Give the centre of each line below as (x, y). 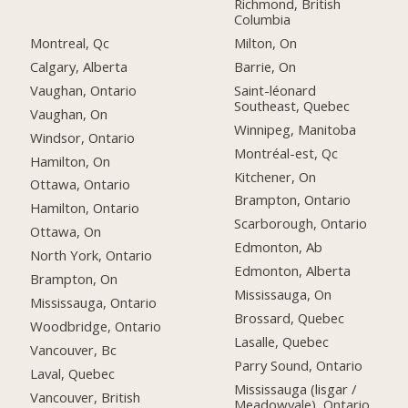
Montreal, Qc (70, 43)
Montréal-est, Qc (286, 153)
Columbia (263, 20)
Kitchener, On (275, 176)
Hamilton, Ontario (85, 208)
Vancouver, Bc (74, 349)
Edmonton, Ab (279, 247)
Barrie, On (265, 66)
